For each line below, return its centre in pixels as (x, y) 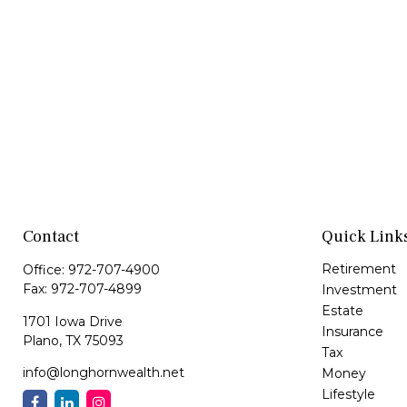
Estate (342, 311)
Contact (51, 237)
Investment (359, 290)
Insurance (352, 332)
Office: (45, 270)
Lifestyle (348, 395)
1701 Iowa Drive (73, 322)
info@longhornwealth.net (104, 373)
